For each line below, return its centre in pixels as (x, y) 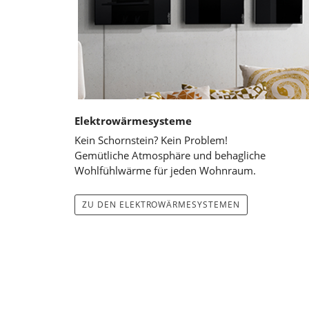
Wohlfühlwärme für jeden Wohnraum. (167, 170)
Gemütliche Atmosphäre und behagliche (170, 155)
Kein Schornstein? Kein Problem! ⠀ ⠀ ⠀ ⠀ (172, 140)
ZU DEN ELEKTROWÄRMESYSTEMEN (161, 204)
